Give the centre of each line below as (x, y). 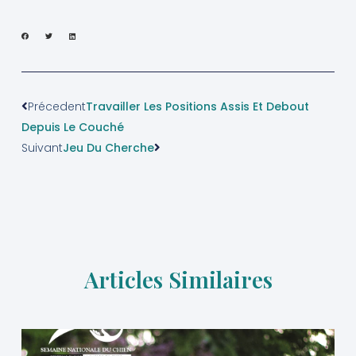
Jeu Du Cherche (108, 147)
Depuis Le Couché (72, 127)
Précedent (56, 106)
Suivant (42, 147)
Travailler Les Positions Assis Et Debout (197, 106)
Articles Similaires (178, 279)
